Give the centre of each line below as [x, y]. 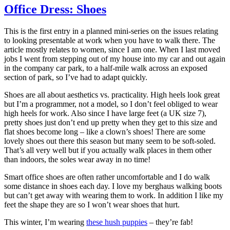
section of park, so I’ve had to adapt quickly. [76, 77]
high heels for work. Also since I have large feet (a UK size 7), [105, 113]
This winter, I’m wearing [45, 222]
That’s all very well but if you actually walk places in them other [108, 150]
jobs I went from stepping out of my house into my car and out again [115, 59]
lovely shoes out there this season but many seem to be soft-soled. [110, 141]
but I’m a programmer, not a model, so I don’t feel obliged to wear [111, 104]
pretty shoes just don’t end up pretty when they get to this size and [111, 122]
